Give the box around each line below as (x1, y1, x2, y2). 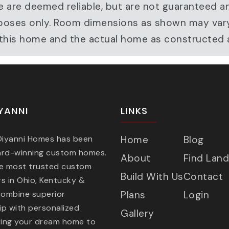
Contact (183, 170, 223, 183)
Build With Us (121, 170, 184, 183)
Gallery (121, 207, 154, 220)
